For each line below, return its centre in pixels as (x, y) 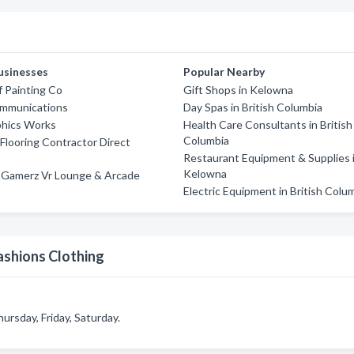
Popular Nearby (224, 72)
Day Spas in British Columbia (253, 107)
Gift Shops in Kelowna (239, 90)
